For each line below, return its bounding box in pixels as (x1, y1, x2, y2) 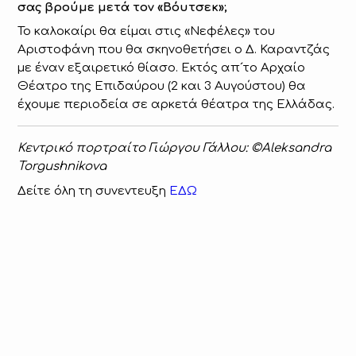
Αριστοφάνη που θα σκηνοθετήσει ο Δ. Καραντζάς (17, 43, 331, 57)
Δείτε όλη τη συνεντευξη (17, 184, 170, 198)
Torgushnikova (17, 160, 107, 174)
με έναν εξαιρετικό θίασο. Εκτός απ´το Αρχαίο (17, 61, 306, 75)
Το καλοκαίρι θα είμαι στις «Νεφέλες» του (17, 25, 276, 39)
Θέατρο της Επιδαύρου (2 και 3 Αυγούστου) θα (17, 79, 307, 94)
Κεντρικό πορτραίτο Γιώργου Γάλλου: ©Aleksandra (17, 141, 332, 156)
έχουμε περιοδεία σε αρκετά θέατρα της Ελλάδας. (17, 98, 335, 112)
